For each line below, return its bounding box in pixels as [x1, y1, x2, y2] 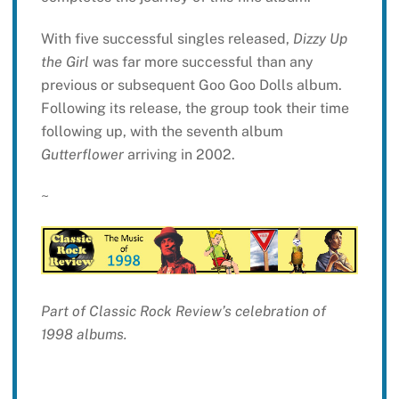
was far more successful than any [88, 53, 313, 70]
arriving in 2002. [123, 145, 235, 163]
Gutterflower [40, 145, 124, 163]
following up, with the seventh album [40, 122, 283, 140]
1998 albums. [40, 325, 127, 343]
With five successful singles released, [40, 29, 293, 47]
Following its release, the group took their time [40, 99, 349, 117]
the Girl [40, 53, 89, 70]
